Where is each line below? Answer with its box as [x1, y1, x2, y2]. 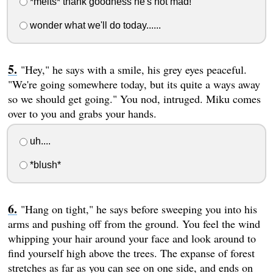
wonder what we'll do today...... [27, 19, 161, 30]
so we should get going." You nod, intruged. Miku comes [7, 91, 261, 106]
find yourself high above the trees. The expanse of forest [7, 246, 255, 261]
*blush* [27, 160, 61, 171]
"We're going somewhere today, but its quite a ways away [7, 76, 260, 91]
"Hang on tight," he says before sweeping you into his [20, 202, 257, 217]
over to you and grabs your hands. [7, 105, 157, 121]
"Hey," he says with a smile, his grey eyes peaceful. [20, 62, 247, 77]
